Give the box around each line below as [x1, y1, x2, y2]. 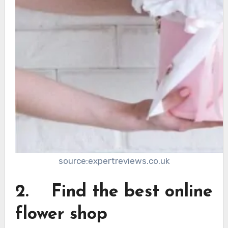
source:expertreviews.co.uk [58, 155, 170, 166]
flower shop [15, 206, 107, 224]
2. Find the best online [15, 183, 213, 202]
